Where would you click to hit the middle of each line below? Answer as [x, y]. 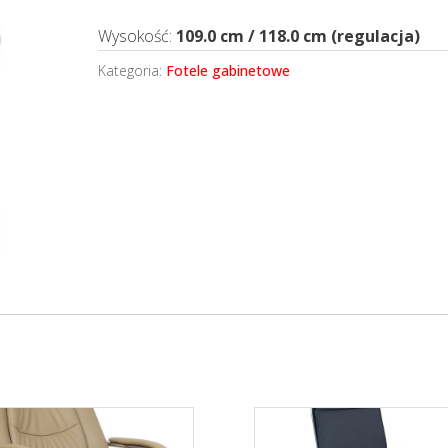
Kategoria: [132, 70]
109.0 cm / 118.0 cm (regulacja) [298, 35]
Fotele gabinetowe [228, 70]
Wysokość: [137, 35]
